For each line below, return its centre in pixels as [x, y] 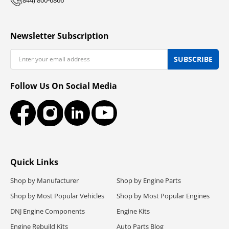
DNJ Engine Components [48, 211]
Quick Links [34, 162]
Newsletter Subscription [60, 36]
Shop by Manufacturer [44, 180]
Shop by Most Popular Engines [163, 196]
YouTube [119, 118]
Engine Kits [133, 211]
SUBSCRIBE [193, 59]
